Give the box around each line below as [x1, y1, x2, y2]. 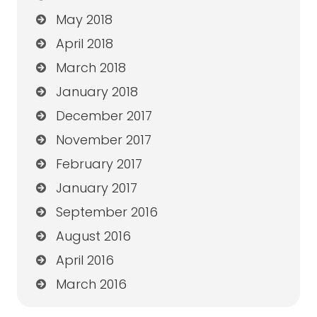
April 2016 [55, 251, 114, 270]
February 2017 [55, 155, 142, 173]
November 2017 [55, 131, 151, 149]
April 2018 [55, 35, 113, 53]
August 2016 [55, 227, 131, 246]
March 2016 [55, 275, 127, 294]
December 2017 [55, 107, 152, 125]
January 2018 [55, 83, 138, 101]
